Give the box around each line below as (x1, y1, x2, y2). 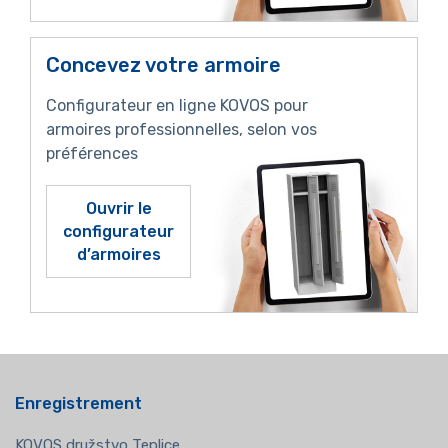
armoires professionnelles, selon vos (46, 120, 317, 140)
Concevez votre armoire (46, 53, 281, 78)
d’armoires (76, 245, 161, 265)
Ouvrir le (85, 199, 152, 219)
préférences (46, 144, 138, 164)
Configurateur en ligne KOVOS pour (46, 96, 308, 116)
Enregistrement (15, 394, 142, 414)
